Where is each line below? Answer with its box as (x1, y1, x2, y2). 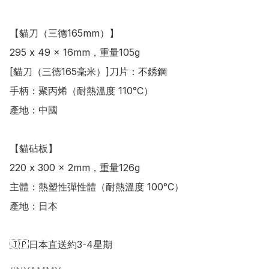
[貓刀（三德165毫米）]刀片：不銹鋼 (10, 65, 167, 78)
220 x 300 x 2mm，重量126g (10, 162, 140, 174)
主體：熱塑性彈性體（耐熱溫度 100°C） (10, 181, 184, 193)
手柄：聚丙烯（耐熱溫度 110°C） (10, 85, 153, 97)
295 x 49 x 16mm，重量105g (10, 46, 140, 59)
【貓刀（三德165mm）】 (10, 27, 119, 40)
